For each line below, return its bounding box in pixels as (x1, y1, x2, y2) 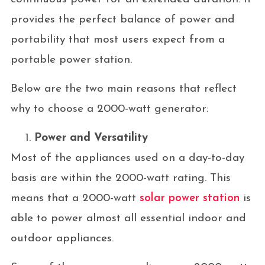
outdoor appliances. (10, 232, 117, 244)
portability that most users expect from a (10, 34, 225, 46)
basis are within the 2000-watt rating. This (10, 172, 231, 184)
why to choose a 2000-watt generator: (10, 103, 209, 115)
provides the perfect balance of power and (10, 14, 235, 25)
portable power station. (10, 54, 135, 66)
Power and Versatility (34, 132, 151, 144)
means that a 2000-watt (10, 192, 140, 204)
